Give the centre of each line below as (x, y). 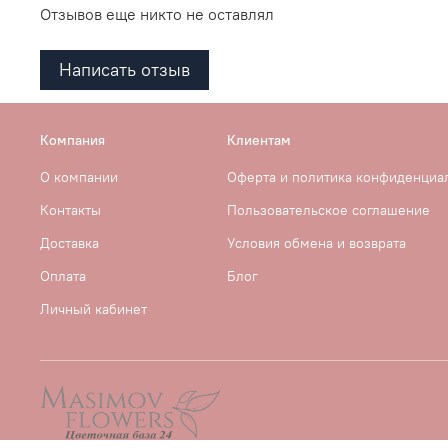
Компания (72, 140)
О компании (79, 177)
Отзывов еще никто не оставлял (157, 13)
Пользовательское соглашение (328, 210)
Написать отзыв (124, 69)
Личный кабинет (93, 309)
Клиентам (259, 140)
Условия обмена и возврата (316, 243)
